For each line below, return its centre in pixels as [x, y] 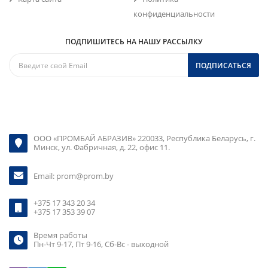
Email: [45, 176]
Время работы [60, 235]
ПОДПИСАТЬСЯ [223, 66]
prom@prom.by [85, 176]
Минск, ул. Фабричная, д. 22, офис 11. [102, 147]
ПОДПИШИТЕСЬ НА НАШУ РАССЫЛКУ [134, 42]
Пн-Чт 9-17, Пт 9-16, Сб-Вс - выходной [101, 244]
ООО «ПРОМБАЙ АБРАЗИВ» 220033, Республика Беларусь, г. [144, 138]
